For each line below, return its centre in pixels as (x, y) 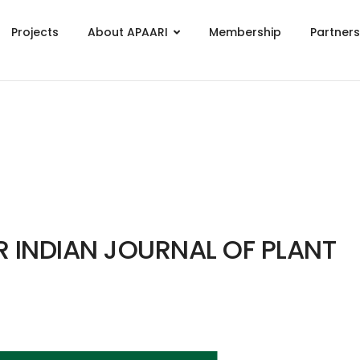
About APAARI (128, 32)
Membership (245, 32)
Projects (35, 32)
